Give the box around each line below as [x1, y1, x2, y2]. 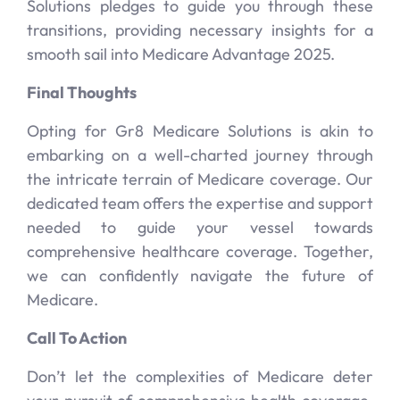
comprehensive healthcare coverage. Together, [27, 241, 373, 262]
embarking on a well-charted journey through [27, 145, 373, 165]
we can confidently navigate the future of [27, 265, 373, 286]
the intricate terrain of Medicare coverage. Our [27, 169, 373, 189]
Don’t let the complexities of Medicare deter [27, 366, 373, 387]
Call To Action [27, 328, 127, 348]
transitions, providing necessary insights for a [27, 20, 373, 40]
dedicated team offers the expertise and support [27, 193, 373, 213]
